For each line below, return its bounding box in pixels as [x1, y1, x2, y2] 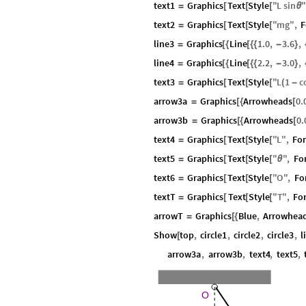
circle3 [267, 228, 294, 241]
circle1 [200, 228, 227, 241]
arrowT [154, 209, 183, 222]
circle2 [234, 228, 261, 241]
